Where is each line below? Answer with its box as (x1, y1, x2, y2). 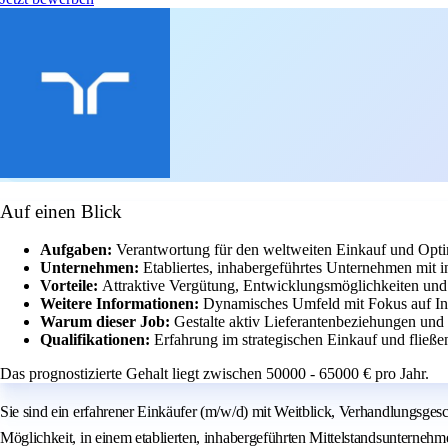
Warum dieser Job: (40, 313, 174, 331)
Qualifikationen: (40, 331, 154, 349)
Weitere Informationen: (40, 295, 203, 313)
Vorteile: (40, 277, 102, 295)
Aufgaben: (40, 241, 116, 259)
